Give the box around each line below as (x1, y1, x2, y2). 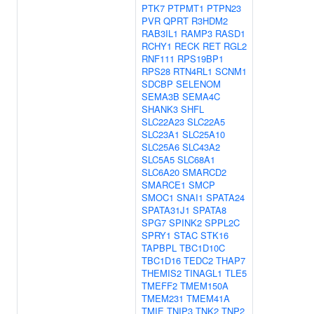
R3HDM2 (191, 14, 228, 27)
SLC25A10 (182, 128, 225, 141)
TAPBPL (142, 241, 177, 254)
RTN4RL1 (173, 64, 212, 78)
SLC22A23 (142, 115, 184, 128)
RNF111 (142, 52, 175, 65)
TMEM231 (142, 292, 184, 305)
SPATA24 (206, 191, 245, 204)
